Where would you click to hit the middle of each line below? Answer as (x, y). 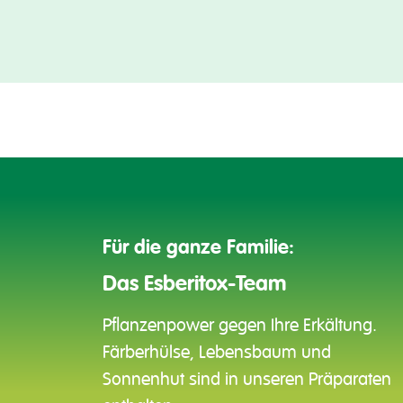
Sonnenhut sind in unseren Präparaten (247, 380)
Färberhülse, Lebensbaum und (217, 353)
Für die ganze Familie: (198, 248)
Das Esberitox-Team (194, 284)
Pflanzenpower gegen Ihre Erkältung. (240, 326)
